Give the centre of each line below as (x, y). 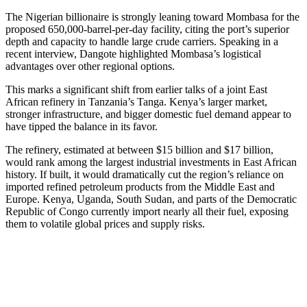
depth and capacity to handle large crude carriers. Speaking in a (142, 42)
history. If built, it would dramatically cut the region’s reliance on (145, 175)
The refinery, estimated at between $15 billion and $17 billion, (139, 150)
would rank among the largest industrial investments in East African (151, 162)
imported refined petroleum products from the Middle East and (140, 187)
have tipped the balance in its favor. (82, 127)
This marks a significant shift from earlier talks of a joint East (136, 90)
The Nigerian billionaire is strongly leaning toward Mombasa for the (152, 17)
